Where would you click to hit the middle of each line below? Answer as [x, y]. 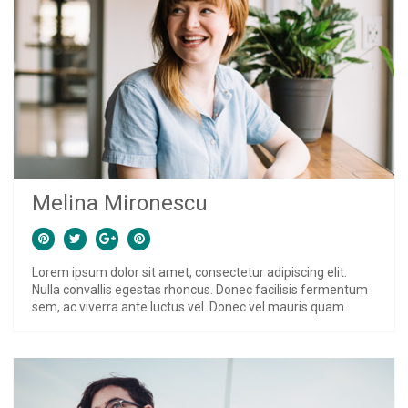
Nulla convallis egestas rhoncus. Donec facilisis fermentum [200, 289]
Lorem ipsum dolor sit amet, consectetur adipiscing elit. [189, 272]
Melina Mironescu [120, 203]
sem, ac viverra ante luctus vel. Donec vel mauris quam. [189, 306]
